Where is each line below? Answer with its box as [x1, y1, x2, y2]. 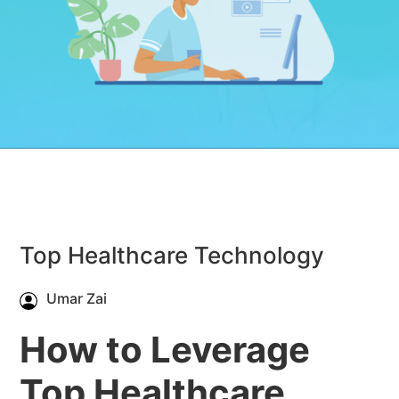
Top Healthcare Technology [20, 241, 324, 270]
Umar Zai [46, 289, 107, 308]
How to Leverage [20, 328, 310, 372]
